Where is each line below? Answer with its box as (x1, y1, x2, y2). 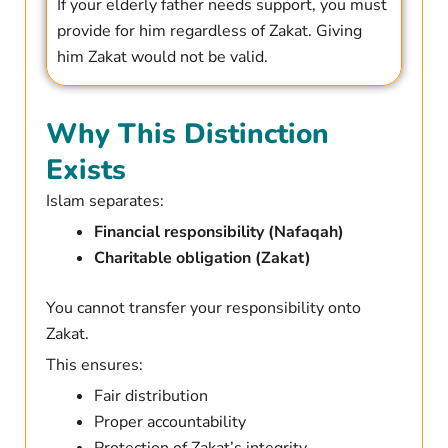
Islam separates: (45, 190, 164, 213)
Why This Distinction (45, 115, 329, 154)
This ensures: (45, 354, 143, 377)
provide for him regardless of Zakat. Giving (56, 20, 362, 43)
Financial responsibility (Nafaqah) (93, 221, 344, 244)
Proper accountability (93, 411, 246, 434)
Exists (45, 151, 126, 190)
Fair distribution (93, 385, 208, 408)
